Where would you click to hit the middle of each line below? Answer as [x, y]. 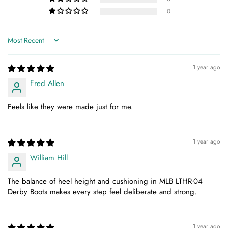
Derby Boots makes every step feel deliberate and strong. [102, 192]
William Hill [49, 158]
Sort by [19, 45]
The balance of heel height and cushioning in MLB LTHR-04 [105, 181]
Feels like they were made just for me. [70, 107]
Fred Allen [47, 83]
